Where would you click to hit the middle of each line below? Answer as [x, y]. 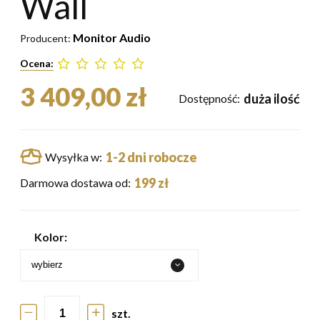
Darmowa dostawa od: [75, 182]
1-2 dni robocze [151, 157]
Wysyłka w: [74, 156]
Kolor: [51, 236]
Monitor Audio [112, 37]
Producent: [46, 38]
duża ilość [272, 98]
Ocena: [37, 63]
